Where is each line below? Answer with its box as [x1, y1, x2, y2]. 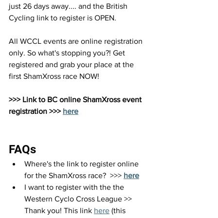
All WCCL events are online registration [9, 37, 145, 45]
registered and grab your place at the [9, 60, 136, 69]
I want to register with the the [24, 183, 126, 191]
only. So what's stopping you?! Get [9, 49, 127, 57]
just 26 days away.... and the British [9, 2, 129, 10]
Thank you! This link [24, 206, 94, 215]
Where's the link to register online [24, 160, 141, 168]
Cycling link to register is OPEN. [9, 14, 116, 22]
